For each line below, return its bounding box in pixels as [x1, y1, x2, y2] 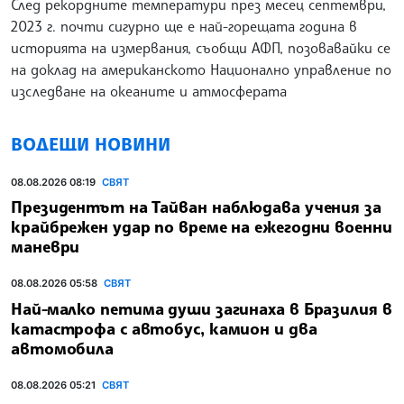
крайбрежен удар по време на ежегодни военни [11, 216, 392, 237]
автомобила [11, 338, 115, 359]
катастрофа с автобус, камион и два [11, 318, 317, 339]
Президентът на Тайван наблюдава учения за [11, 197, 381, 217]
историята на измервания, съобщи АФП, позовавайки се [11, 38, 390, 57]
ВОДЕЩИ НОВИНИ [11, 132, 170, 155]
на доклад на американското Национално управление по [11, 60, 391, 78]
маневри [11, 236, 80, 257]
